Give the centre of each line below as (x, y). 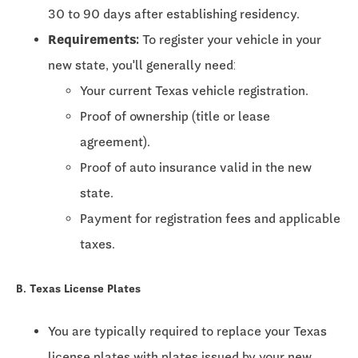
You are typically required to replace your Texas (187, 331)
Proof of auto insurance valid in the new (196, 168)
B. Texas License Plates (78, 288)
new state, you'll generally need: (142, 66)
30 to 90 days (89, 14)
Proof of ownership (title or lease (175, 117)
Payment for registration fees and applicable (210, 219)
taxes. (97, 245)
